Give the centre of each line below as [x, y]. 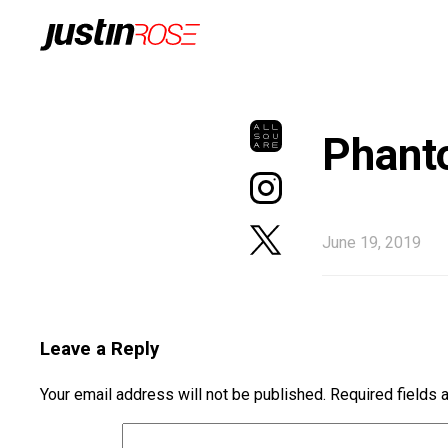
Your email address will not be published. [183, 395]
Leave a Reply [99, 348]
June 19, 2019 [371, 242]
